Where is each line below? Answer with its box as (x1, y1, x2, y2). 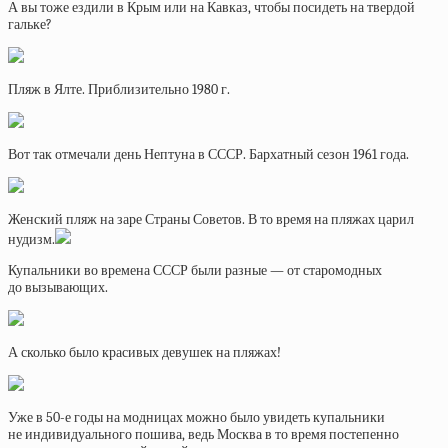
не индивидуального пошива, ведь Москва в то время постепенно (8, 426, 399, 443)
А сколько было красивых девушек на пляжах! (8, 344, 281, 361)
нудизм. (8, 231, 55, 248)
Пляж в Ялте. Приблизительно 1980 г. (8, 81, 230, 98)
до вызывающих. (8, 279, 108, 296)
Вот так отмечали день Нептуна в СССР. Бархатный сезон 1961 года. (8, 146, 409, 163)
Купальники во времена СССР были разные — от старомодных (8, 262, 382, 279)
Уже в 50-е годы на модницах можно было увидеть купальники (8, 409, 385, 426)
